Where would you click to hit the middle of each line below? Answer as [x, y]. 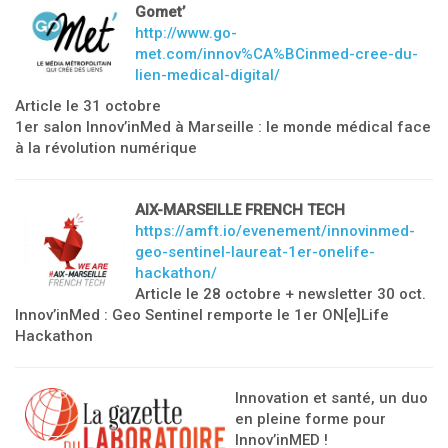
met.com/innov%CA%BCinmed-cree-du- [276, 54]
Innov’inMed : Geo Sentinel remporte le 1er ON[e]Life [202, 315]
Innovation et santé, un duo [331, 398]
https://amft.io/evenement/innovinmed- [275, 231]
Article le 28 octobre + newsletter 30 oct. [280, 294]
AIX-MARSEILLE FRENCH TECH [240, 210]
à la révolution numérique [106, 148]
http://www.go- [186, 33]
